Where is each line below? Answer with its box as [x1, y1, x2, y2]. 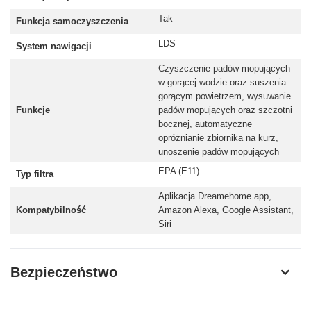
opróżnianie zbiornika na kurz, [158, 132, 278, 143]
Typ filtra [16, 168, 53, 179]
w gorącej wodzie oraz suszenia [158, 76, 286, 87]
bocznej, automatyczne [158, 118, 252, 129]
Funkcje [16, 104, 50, 115]
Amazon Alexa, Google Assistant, [158, 204, 294, 215]
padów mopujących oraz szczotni [158, 104, 292, 115]
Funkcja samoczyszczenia [16, 15, 128, 26]
